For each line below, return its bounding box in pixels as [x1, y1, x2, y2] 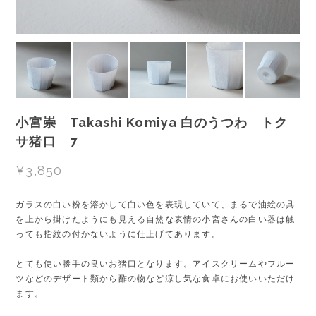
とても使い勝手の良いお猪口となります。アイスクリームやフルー [16, 258, 296, 269]
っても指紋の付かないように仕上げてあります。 [16, 229, 221, 239]
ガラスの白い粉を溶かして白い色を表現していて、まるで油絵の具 [16, 199, 296, 209]
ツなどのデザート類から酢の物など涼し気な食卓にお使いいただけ [16, 273, 296, 284]
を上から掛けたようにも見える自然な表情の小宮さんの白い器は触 [16, 214, 296, 224]
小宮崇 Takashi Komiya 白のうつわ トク [16, 114, 288, 130]
